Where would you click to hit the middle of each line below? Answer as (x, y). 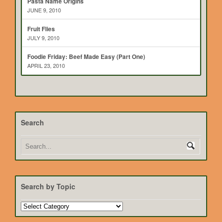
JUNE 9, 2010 (44, 10)
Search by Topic (48, 187)
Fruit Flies (41, 29)
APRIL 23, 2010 (46, 66)
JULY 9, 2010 (43, 38)
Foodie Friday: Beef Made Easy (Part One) (86, 57)
